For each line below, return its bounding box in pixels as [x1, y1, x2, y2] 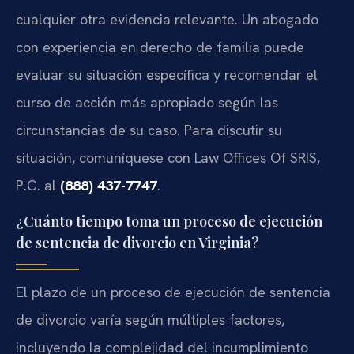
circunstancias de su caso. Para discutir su [16, 121, 282, 140]
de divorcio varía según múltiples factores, [16, 310, 284, 329]
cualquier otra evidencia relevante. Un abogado [16, 10, 318, 29]
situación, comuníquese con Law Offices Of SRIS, [16, 149, 320, 168]
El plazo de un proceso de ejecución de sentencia [16, 282, 330, 301]
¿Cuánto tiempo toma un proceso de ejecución [16, 211, 322, 231]
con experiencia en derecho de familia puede [16, 38, 304, 57]
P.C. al [16, 176, 60, 195]
